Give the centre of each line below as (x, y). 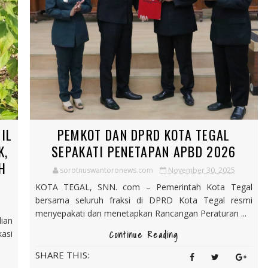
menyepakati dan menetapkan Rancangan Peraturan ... (141, 213)
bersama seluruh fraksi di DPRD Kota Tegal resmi (144, 200)
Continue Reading (144, 235)
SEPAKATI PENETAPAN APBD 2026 (144, 151)
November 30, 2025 (201, 170)
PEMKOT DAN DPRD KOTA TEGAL (144, 134)
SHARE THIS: (62, 255)
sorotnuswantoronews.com (106, 170)
